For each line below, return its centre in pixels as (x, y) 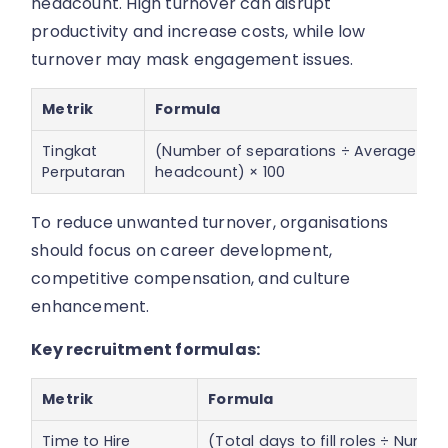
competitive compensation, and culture (191, 279)
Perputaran (84, 172)
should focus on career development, (182, 251)
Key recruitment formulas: (146, 349)
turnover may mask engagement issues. (192, 59)
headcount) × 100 (220, 172)
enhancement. (90, 307)
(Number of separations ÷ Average (286, 151)
